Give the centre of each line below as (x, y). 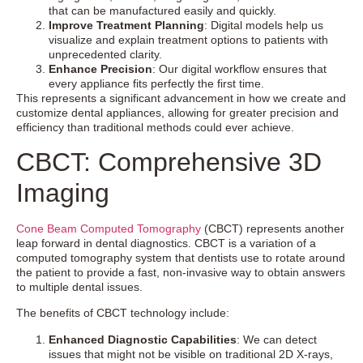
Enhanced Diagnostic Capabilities (143, 339)
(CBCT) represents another (273, 228)
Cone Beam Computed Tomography (109, 228)
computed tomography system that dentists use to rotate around (181, 257)
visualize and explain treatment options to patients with (188, 40)
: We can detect (277, 339)
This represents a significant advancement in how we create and (181, 98)
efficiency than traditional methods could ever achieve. (155, 128)
